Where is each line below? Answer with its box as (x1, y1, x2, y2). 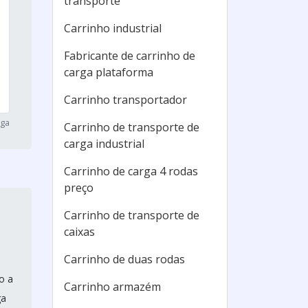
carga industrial (64, 136, 144, 151)
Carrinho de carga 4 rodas (64, 164, 198, 179)
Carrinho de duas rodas (64, 252, 185, 267)
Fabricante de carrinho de (64, 48, 195, 63)
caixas (64, 224, 95, 239)
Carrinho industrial (64, 21, 162, 36)
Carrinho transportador (64, 92, 187, 107)
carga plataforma (64, 65, 153, 80)
